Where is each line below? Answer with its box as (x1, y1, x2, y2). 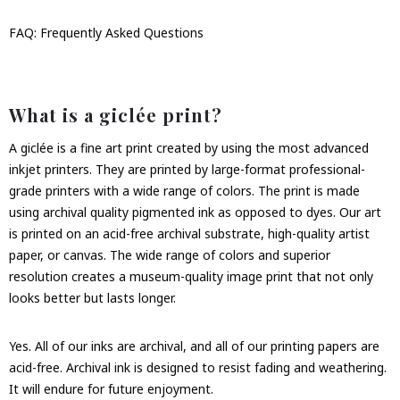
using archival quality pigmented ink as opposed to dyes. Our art (9, 203, 381, 221)
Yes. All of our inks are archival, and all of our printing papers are (9, 337, 379, 354)
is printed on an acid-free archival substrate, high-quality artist (9, 224, 370, 242)
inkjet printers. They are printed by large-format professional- (9, 160, 365, 178)
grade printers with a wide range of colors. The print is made (9, 181, 360, 199)
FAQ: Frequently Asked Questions (9, 24, 204, 41)
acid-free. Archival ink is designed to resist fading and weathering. (9, 358, 387, 376)
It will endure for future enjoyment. (9, 379, 213, 397)
